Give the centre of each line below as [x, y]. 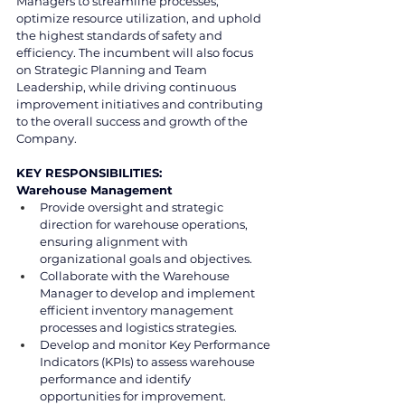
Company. [47, 138]
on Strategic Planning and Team [113, 69]
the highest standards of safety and [121, 35]
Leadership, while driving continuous [127, 86]
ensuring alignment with [115, 241]
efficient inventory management [138, 310]
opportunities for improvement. [133, 396]
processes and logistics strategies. [138, 327]
